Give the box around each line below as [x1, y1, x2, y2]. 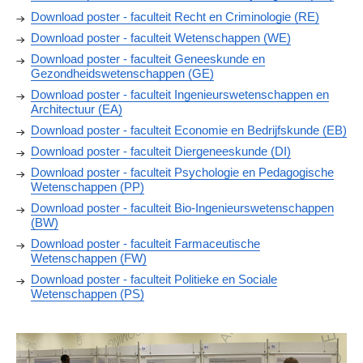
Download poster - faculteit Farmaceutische [31, 237, 260, 251]
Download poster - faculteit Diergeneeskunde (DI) [31, 144, 291, 159]
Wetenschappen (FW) [31, 251, 147, 266]
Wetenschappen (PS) [31, 287, 144, 301]
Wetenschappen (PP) [31, 180, 144, 194]
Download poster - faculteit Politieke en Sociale [31, 272, 277, 287]
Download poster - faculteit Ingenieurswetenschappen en [31, 88, 329, 102]
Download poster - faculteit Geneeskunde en [31, 52, 265, 66]
